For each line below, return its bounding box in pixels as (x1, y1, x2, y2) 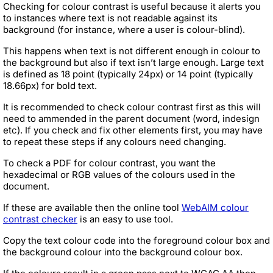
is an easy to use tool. (77, 213, 173, 225)
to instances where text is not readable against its (3, 12, 218, 24)
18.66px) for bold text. (3, 79, 97, 91)
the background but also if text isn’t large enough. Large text (3, 56, 264, 68)
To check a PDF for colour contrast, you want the (3, 157, 216, 169)
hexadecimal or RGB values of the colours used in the (3, 168, 235, 180)
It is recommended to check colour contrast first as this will (3, 101, 261, 113)
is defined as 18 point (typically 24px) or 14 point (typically (3, 68, 253, 80)
